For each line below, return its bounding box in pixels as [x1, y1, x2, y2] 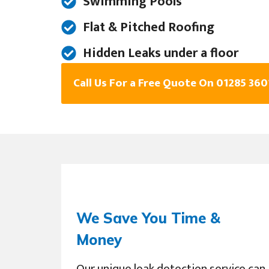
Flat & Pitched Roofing [83, 16, 215, 39]
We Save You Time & [76, 209, 220, 228]
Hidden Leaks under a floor [83, 42, 239, 65]
